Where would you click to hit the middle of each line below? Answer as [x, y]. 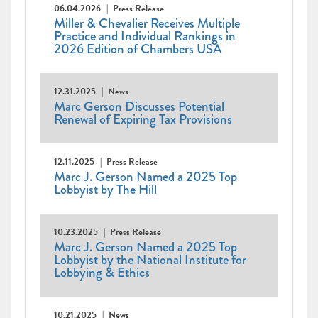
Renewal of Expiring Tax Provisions [143, 120]
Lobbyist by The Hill [105, 190]
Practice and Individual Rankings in [145, 37]
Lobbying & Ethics [102, 273]
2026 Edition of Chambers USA [138, 49]
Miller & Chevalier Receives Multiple [147, 24]
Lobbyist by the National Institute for [150, 260]
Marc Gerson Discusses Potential [139, 107]
